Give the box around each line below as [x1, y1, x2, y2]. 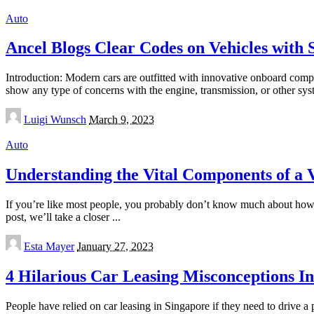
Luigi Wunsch [24, 114, 86, 126]
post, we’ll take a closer [6, 211, 112, 224]
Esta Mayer [24, 240, 74, 253]
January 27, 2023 [77, 240, 153, 253]
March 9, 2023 [89, 114, 154, 126]
